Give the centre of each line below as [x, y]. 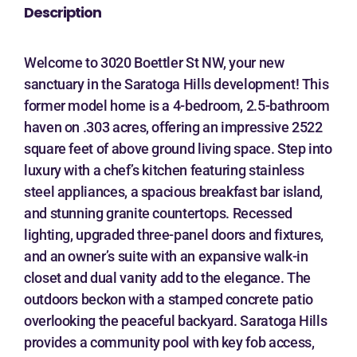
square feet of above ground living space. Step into [178, 149]
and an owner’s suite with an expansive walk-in [166, 256]
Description [63, 12]
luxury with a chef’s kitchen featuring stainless [164, 170]
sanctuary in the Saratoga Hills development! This [177, 84]
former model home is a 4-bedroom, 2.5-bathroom [177, 106]
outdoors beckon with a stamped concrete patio [169, 299]
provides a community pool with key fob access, [169, 342]
